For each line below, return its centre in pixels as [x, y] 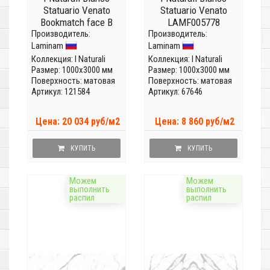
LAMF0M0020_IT [77, 35]
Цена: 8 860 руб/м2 [195, 122]
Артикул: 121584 [61, 92]
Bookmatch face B [77, 23]
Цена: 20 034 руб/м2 [78, 122]
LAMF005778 [193, 23]
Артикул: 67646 [175, 92]
